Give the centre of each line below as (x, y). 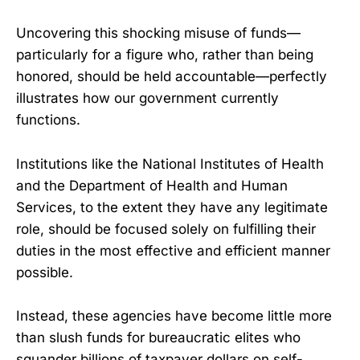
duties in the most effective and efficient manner (173, 250)
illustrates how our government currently (147, 98)
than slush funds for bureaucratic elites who (158, 337)
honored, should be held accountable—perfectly (172, 77)
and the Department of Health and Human (152, 185)
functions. (48, 120)
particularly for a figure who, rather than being (165, 55)
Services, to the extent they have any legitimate (172, 207)
